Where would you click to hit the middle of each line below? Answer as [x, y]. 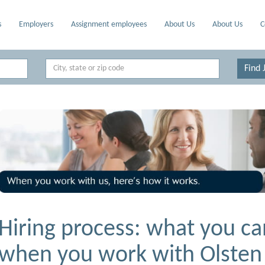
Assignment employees [109, 25]
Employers [36, 25]
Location [60, 64]
